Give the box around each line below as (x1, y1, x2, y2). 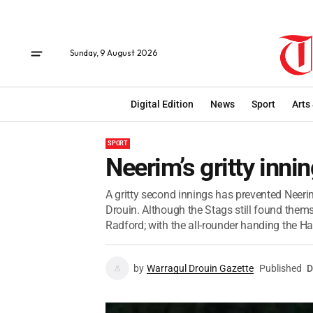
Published (259, 263, 302, 274)
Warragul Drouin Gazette (147, 263, 254, 274)
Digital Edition (131, 98, 194, 110)
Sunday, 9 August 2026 (70, 48, 157, 58)
